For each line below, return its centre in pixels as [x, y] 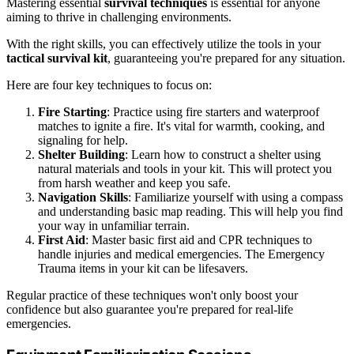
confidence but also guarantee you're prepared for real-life [150, 310]
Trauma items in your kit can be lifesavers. [143, 269]
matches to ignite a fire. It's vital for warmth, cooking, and [181, 126]
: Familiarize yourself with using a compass [235, 198]
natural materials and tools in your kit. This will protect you [185, 169]
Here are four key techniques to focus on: [109, 85]
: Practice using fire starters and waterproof [213, 112]
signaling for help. [83, 141]
